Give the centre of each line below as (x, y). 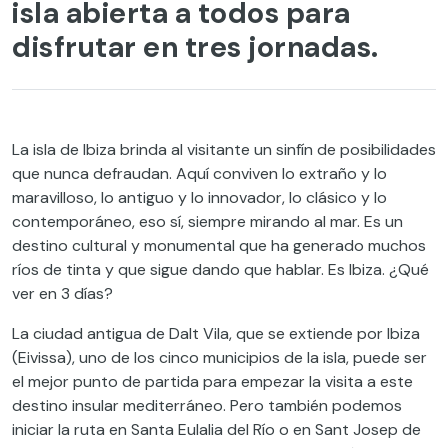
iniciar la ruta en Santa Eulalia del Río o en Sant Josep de (216, 429)
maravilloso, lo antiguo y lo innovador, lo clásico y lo (199, 197)
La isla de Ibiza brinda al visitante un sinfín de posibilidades (224, 149)
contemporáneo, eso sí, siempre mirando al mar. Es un (207, 221)
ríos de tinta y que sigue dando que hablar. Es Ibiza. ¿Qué (220, 269)
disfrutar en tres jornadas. (195, 47)
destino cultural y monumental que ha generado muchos (219, 245)
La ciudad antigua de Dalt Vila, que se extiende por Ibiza (216, 333)
